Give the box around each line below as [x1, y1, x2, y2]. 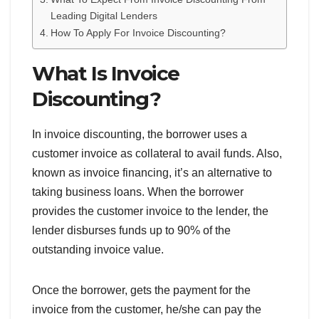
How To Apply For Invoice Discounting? [50, 27, 226, 39]
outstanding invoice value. [32, 244, 164, 256]
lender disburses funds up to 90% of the [32, 224, 231, 237]
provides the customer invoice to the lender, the [32, 205, 268, 218]
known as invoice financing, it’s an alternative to [32, 167, 272, 179]
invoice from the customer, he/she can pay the [32, 303, 261, 316]
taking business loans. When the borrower [32, 186, 244, 199]
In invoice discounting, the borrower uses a [32, 128, 247, 141]
